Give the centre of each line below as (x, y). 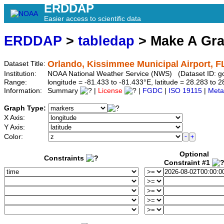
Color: (14, 137)
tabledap (106, 41)
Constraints (65, 158)
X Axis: (15, 118)
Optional (194, 154)
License (110, 91)
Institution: (21, 74)
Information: (24, 91)
